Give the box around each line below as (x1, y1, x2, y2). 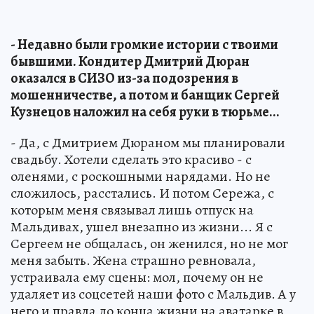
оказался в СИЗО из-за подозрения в (11, 68, 238, 88)
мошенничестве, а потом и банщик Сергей (11, 85, 280, 104)
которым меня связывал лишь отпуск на (11, 200, 254, 219)
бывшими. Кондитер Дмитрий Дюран (11, 51, 250, 71)
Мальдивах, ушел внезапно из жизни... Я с (11, 217, 273, 236)
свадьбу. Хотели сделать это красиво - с (11, 149, 252, 169)
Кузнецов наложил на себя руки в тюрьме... (11, 102, 280, 121)
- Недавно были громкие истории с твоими (11, 34, 278, 54)
